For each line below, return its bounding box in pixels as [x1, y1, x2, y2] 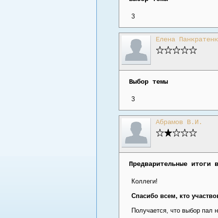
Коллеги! [131, 178, 158, 185]
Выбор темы [128, 77, 168, 86]
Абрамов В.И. [155, 118, 202, 126]
